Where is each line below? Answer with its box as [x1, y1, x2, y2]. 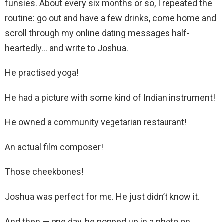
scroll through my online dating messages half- [5, 28, 190, 39]
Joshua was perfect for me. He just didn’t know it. [5, 191, 200, 202]
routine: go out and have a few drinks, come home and [5, 13, 216, 24]
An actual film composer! [5, 142, 103, 153]
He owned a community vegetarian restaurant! [5, 117, 187, 128]
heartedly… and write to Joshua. [5, 43, 128, 54]
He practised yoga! [5, 67, 79, 78]
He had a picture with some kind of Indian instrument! [5, 92, 215, 103]
